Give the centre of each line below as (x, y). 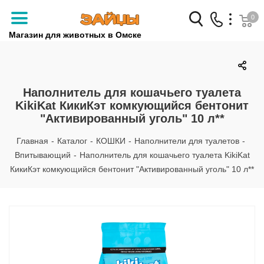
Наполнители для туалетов (187, 141)
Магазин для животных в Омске (75, 35)
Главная (32, 141)
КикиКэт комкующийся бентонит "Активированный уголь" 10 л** (132, 169)
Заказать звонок (164, 40)
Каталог (72, 141)
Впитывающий (42, 155)
